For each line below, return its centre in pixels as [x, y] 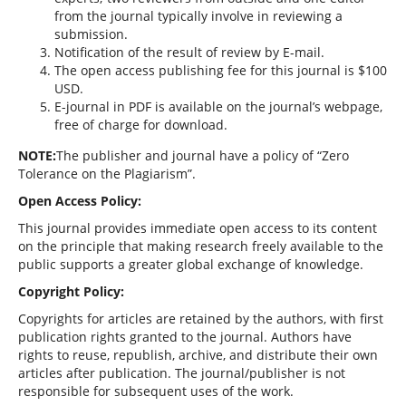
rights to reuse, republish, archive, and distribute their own [198, 354]
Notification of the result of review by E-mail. [189, 52]
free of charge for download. [140, 124]
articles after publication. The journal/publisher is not [181, 372]
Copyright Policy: [71, 291]
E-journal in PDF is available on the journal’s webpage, [218, 106]
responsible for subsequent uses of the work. [155, 391]
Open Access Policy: [79, 200]
